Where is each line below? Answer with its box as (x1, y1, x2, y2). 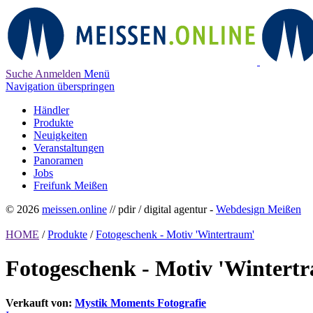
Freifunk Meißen (34, 180, 108, 191)
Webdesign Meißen (216, 203, 301, 215)
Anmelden (35, 68, 81, 80)
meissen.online (42, 203, 107, 215)
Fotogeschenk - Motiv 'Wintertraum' (96, 228, 254, 240)
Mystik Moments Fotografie (75, 296, 206, 309)
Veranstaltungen (34, 142, 104, 154)
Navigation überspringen (6, 80, 115, 92)
